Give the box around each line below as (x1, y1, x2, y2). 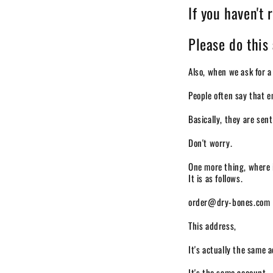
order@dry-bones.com (188, 194, 271, 208)
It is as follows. (188, 171, 243, 185)
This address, (188, 218, 236, 232)
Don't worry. (188, 135, 233, 149)
